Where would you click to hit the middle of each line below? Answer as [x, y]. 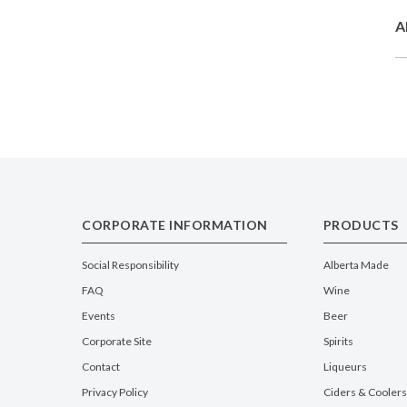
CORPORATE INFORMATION [175, 224]
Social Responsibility [130, 264]
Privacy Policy [115, 392]
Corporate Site [117, 341]
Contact [101, 366]
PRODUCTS [361, 224]
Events [99, 315]
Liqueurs [345, 366]
